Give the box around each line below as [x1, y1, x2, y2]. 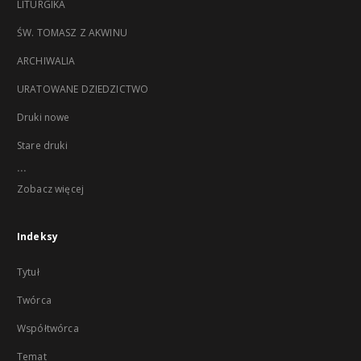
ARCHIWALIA [17, 54, 76, 68]
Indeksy [17, 230, 59, 243]
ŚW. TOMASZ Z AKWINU [17, 26, 127, 39]
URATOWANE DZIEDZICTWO [17, 82, 149, 96]
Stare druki [17, 139, 68, 152]
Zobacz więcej [17, 182, 84, 196]
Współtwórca [17, 322, 79, 335]
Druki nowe [17, 110, 70, 124]
